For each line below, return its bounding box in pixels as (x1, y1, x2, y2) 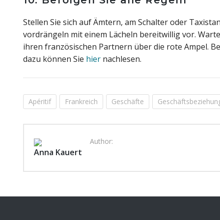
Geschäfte (111, 97, 144, 106)
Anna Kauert (34, 147, 82, 158)
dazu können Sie (23, 54, 86, 64)
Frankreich (65, 97, 98, 106)
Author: (90, 137, 113, 146)
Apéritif (28, 97, 51, 106)
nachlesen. (101, 54, 141, 64)
